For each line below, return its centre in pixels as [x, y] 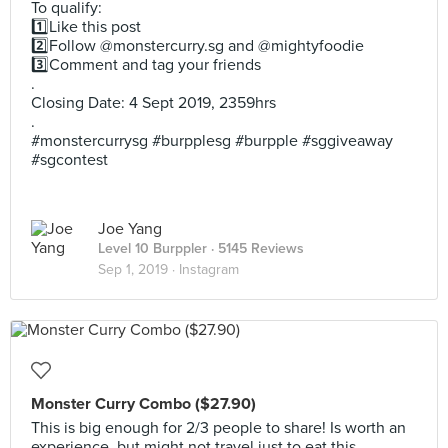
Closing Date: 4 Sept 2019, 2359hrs [153, 103]
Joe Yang [130, 229]
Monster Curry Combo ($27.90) [143, 404]
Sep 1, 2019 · [138, 269]
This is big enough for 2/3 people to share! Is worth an [218, 428]
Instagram [209, 269]
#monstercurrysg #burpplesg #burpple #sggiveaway [212, 141]
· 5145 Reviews [255, 248]
